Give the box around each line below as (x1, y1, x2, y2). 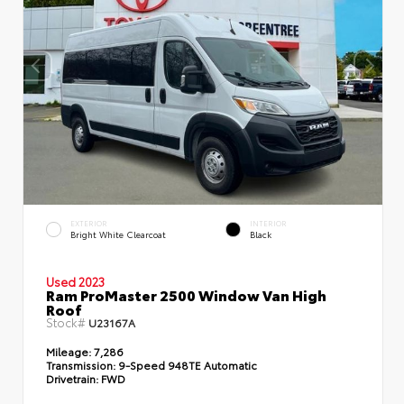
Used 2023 (46, 272, 105, 289)
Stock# (46, 313, 88, 330)
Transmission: (46, 356, 118, 372)
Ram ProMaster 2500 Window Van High (46, 283, 326, 305)
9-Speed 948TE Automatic (118, 356, 257, 372)
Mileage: (46, 343, 91, 359)
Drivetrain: (46, 370, 98, 386)
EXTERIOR (70, 218, 107, 229)
